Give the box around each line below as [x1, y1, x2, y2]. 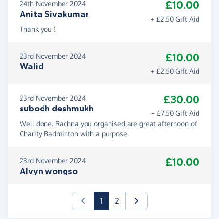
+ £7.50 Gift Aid [151, 109, 199, 118]
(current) [102, 196, 133, 206]
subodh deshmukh [20, 103, 94, 114]
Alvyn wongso [20, 166, 78, 177]
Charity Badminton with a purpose [20, 130, 127, 138]
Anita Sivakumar [20, 9, 89, 20]
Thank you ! [20, 25, 56, 34]
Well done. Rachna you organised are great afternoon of [20, 119, 197, 128]
